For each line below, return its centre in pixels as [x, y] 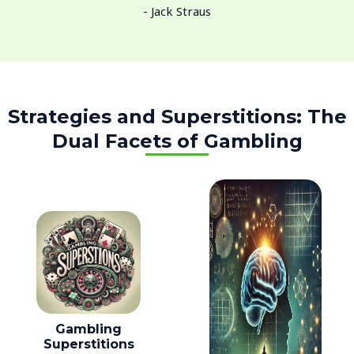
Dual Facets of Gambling [177, 141]
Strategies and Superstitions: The [177, 117]
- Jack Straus [177, 11]
